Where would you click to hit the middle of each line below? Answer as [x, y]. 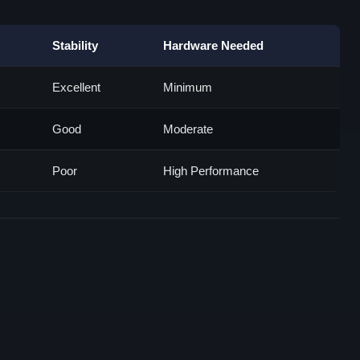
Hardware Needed [213, 45]
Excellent [76, 87]
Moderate [188, 129]
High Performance [211, 171]
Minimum [188, 87]
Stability [75, 45]
